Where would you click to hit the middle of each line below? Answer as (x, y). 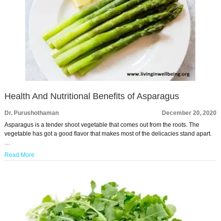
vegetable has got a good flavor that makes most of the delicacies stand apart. (108, 134)
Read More (19, 155)
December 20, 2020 (189, 113)
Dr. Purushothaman (31, 113)
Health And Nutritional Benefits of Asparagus (92, 96)
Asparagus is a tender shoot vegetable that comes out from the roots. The (102, 125)
